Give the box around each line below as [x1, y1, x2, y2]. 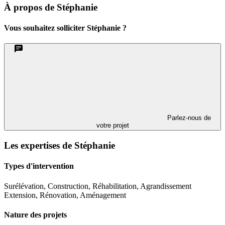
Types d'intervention [4, 162, 74, 171]
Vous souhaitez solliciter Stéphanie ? [4, 23, 127, 32]
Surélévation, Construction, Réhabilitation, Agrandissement [4, 181, 191, 190]
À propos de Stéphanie [4, 2, 97, 13]
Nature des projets [4, 210, 67, 219]
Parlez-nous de [165, 114, 211, 122]
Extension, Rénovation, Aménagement [4, 190, 126, 199]
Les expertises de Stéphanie [4, 140, 115, 151]
